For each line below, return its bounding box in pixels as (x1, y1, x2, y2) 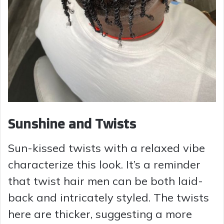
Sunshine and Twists (8, 115, 136, 132)
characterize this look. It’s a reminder (8, 157, 200, 171)
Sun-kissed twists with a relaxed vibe (8, 140, 205, 155)
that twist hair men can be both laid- (8, 173, 203, 188)
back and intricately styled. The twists (8, 190, 209, 204)
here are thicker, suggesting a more (8, 206, 192, 221)
